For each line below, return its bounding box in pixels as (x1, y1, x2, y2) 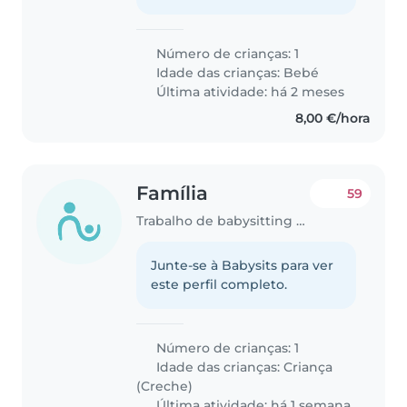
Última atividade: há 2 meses (153, 83, 345, 100)
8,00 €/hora (294, 109, 371, 126)
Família (136, 181, 209, 204)
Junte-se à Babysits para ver (151, 257, 334, 274)
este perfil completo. (151, 276, 288, 293)
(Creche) (136, 378, 194, 395)
